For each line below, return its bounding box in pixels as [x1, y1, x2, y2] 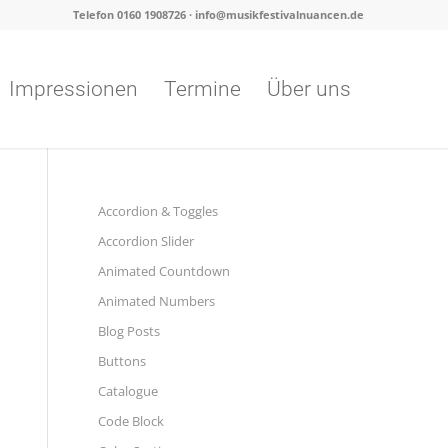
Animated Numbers [97, 292, 215, 310]
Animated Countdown [97, 262, 230, 280]
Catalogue [97, 382, 158, 400]
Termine [164, 77, 242, 101]
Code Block [97, 412, 164, 430]
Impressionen [9, 77, 139, 101]
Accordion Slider [97, 232, 194, 250]
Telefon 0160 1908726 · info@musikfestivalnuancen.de [73, 7, 365, 22]
